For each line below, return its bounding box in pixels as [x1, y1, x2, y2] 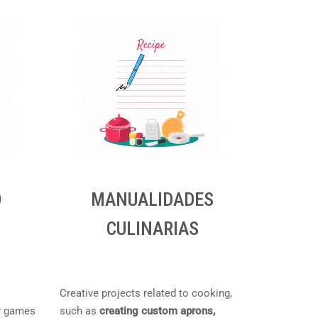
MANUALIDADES [91, 189, 214, 210]
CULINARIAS [106, 218, 199, 239]
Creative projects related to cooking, [59, 287, 232, 300]
